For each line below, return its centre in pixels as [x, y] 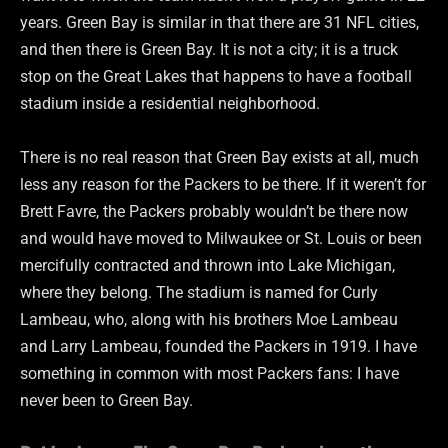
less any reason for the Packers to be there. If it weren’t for [223, 184]
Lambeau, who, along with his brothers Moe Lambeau [209, 319]
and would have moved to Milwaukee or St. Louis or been [221, 238]
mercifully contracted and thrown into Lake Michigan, [207, 265]
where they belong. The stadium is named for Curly [199, 292]
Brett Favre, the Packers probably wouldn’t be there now [214, 211]
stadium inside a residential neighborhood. [170, 104]
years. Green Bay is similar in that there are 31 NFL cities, [219, 23]
